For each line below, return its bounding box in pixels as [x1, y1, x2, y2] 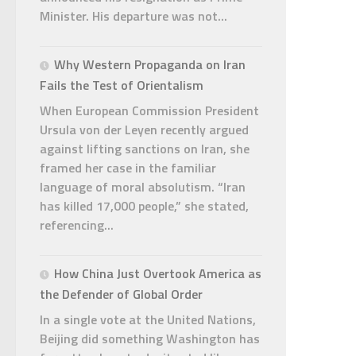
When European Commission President [40, 100, 259, 120]
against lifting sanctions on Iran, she [40, 138, 250, 158]
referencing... [40, 215, 114, 234]
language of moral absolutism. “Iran [40, 176, 246, 196]
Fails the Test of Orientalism [40, 75, 203, 95]
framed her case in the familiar [40, 157, 216, 177]
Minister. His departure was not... [40, 6, 227, 25]
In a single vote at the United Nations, [40, 309, 256, 329]
